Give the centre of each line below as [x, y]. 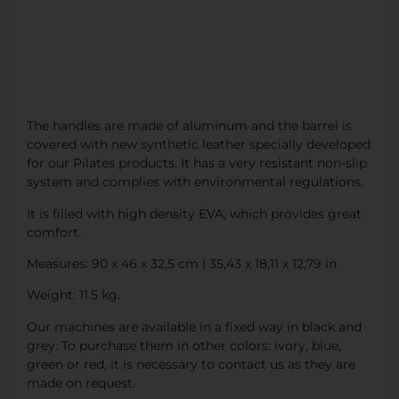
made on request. [81, 383]
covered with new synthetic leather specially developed [199, 145]
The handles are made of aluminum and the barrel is [189, 126]
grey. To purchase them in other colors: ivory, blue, [184, 345]
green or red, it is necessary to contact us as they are [191, 364]
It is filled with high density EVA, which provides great [194, 213]
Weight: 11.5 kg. [73, 295]
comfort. [54, 232]
